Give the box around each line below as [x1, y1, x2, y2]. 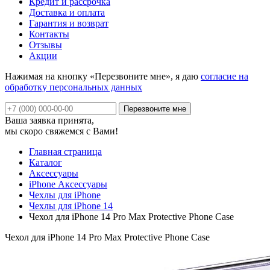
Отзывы [29, 39, 62, 50]
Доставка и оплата [29, 7, 105, 17]
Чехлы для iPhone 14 [29, 200, 113, 211]
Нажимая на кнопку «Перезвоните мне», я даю [5, 71, 201, 81]
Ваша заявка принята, [5, 115, 94, 125]
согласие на [201, 71, 248, 81]
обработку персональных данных [5, 81, 142, 92]
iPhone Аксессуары [29, 178, 107, 189]
